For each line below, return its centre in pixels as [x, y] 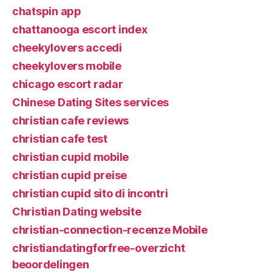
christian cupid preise [70, 175]
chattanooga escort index [80, 29]
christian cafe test [60, 138]
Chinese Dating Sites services [91, 102]
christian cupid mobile [71, 157]
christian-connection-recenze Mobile [110, 229]
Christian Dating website [77, 211]
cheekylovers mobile [67, 66]
